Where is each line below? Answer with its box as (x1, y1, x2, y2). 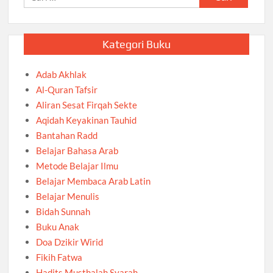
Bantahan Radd (36, 130, 98, 141)
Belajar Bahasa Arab (36, 145, 119, 157)
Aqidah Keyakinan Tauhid (36, 115, 137, 126)
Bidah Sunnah (36, 206, 91, 218)
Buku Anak (36, 221, 80, 233)
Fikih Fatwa (36, 252, 83, 263)
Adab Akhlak (36, 69, 87, 80)
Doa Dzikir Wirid (36, 236, 104, 248)
